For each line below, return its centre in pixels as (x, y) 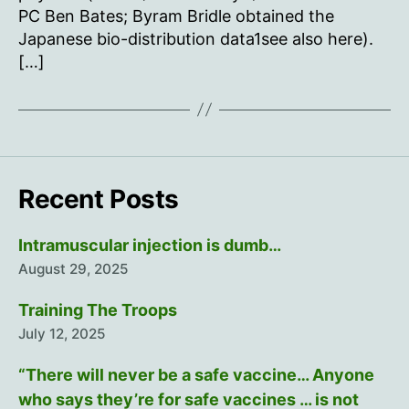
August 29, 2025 (73, 268)
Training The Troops (98, 309)
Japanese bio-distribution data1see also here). (196, 38)
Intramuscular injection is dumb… (150, 245)
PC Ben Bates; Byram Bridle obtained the (176, 16)
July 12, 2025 (62, 333)
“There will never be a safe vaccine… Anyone (196, 374)
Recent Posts (99, 199)
